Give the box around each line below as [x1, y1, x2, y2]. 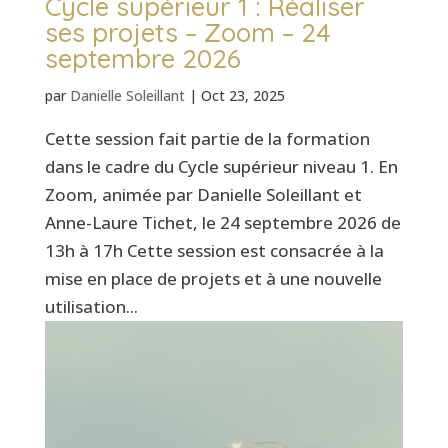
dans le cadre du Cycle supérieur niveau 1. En [44, 155, 398, 179]
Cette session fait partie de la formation [44, 127, 370, 151]
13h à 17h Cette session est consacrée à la [44, 239, 384, 263]
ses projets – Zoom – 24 [44, 16, 331, 50]
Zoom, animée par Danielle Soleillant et [44, 183, 362, 207]
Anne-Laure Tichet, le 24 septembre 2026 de [44, 211, 401, 235]
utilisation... [44, 295, 138, 319]
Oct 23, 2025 [200, 86, 285, 106]
